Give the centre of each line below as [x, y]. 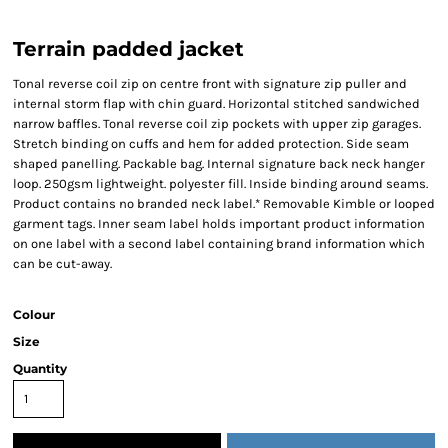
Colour [34, 314]
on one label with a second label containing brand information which [219, 243]
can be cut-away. [62, 263]
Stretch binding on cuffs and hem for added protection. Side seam [211, 143]
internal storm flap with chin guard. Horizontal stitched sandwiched [216, 103]
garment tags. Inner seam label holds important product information [219, 223]
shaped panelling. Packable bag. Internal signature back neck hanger [219, 163]
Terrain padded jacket [128, 49]
